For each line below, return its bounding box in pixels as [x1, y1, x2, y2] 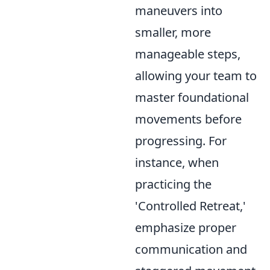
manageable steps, [135, 46, 240, 62]
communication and [135, 241, 247, 257]
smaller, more [135, 24, 211, 40]
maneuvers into [135, 2, 222, 19]
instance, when [135, 154, 219, 171]
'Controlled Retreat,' [135, 198, 246, 214]
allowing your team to [135, 67, 257, 84]
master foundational [135, 89, 249, 105]
